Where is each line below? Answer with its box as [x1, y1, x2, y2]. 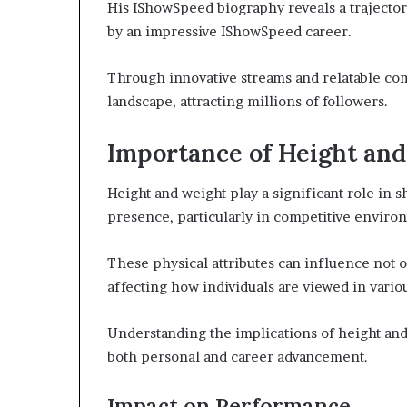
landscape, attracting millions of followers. [107, 92, 388, 110]
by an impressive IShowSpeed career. [107, 22, 352, 40]
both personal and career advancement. [107, 348, 368, 366]
